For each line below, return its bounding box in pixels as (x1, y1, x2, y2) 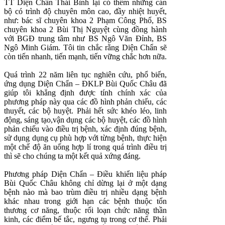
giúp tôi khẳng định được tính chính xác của (4, 88, 167, 97)
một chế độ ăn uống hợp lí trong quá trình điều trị (4, 143, 167, 152)
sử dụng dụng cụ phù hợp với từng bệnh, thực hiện (4, 134, 167, 143)
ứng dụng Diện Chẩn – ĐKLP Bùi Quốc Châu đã (4, 79, 167, 88)
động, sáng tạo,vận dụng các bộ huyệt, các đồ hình (4, 116, 167, 125)
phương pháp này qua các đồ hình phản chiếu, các (4, 97, 167, 106)
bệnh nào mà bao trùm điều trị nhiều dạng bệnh (4, 188, 167, 197)
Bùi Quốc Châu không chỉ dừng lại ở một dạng (4, 179, 167, 188)
